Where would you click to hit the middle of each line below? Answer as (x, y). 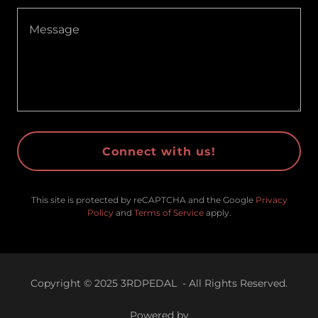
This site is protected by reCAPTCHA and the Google (143, 200)
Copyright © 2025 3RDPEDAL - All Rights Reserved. (159, 283)
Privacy (271, 200)
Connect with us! (159, 151)
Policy (100, 213)
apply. (217, 213)
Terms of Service (169, 213)
